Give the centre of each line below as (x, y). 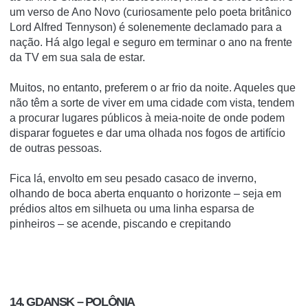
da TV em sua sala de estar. (77, 58)
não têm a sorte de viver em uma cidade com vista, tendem (152, 103)
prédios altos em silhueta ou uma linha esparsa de (132, 209)
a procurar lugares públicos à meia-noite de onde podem (147, 118)
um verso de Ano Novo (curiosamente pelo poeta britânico (151, 12)
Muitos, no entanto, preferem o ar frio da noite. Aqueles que (153, 88)
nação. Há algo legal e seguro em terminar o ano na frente (151, 43)
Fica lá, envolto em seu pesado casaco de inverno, (133, 179)
